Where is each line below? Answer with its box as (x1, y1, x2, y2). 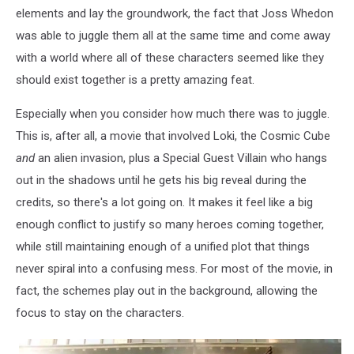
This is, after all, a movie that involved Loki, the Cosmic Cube (16, 128, 330, 143)
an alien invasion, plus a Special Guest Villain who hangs (35, 150, 327, 165)
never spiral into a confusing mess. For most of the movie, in (16, 261, 333, 276)
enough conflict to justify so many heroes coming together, (16, 217, 324, 232)
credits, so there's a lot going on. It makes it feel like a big (16, 194, 313, 209)
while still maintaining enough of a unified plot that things (16, 239, 310, 254)
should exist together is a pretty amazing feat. (16, 72, 254, 87)
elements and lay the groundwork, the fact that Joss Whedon (16, 6, 333, 21)
